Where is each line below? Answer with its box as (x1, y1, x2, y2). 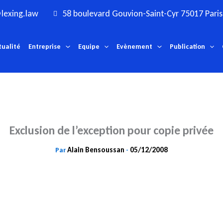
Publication (169, 42, 205, 51)
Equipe (78, 42, 100, 51)
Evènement (116, 42, 153, 51)
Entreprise (28, 42, 61, 51)
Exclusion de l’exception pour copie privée (9, 123, 214, 138)
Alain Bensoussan (67, 145, 126, 155)
